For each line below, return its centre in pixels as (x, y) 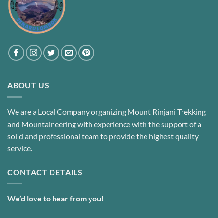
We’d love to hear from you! (56, 199)
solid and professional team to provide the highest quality (103, 136)
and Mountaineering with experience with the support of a (104, 124)
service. (20, 148)
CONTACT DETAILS (45, 172)
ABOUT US (28, 85)
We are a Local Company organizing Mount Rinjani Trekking (107, 111)
